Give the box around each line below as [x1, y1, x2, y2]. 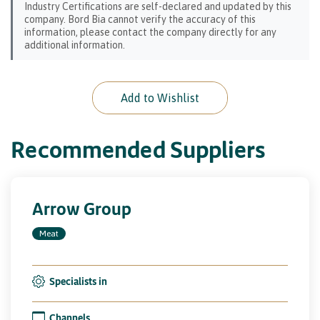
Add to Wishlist [121, 91, 199, 104]
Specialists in [49, 274, 107, 287]
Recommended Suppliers [11, 135, 266, 163]
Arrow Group [32, 198, 131, 219]
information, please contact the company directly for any [24, 26, 276, 38]
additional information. [24, 39, 125, 51]
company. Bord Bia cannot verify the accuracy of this [24, 13, 256, 25]
